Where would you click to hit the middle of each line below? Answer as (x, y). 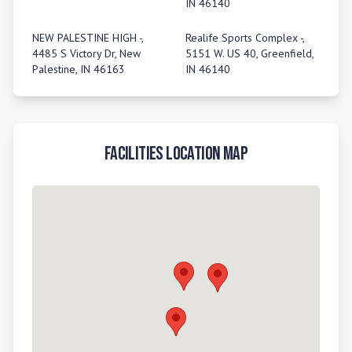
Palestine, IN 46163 (79, 69)
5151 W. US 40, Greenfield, (249, 53)
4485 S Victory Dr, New (86, 53)
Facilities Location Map (176, 154)
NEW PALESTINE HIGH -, (88, 38)
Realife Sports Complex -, (245, 38)
